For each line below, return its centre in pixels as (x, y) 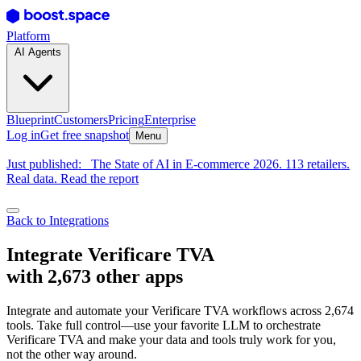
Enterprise (170, 120)
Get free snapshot (85, 135)
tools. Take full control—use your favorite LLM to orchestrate (164, 325)
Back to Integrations (58, 220)
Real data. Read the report (73, 178)
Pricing (126, 120)
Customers (81, 120)
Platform (28, 36)
